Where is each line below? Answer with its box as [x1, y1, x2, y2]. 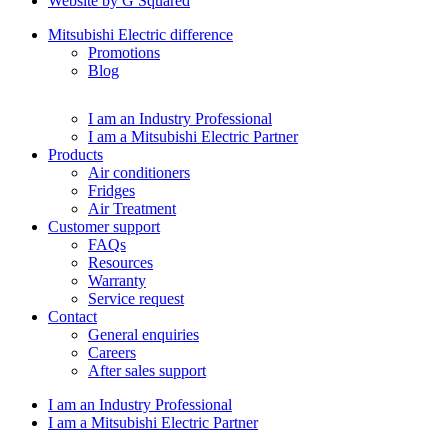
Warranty [88, 272, 146, 290]
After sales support [88, 362, 206, 380]
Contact [48, 308, 97, 326]
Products [48, 146, 103, 164]
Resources [88, 254, 153, 272]
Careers [88, 344, 136, 362]
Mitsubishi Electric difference [48, 26, 233, 44]
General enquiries [88, 326, 199, 344]
